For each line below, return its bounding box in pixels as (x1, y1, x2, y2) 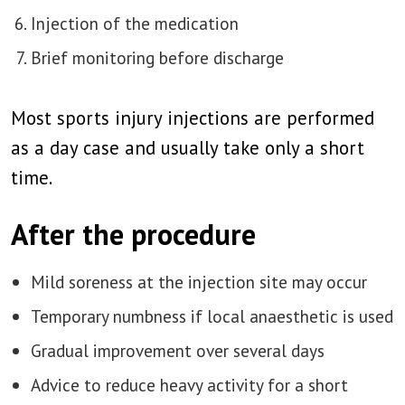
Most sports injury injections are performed (11, 106, 374, 130)
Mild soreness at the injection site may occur (31, 270, 367, 293)
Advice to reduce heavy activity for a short (31, 373, 348, 396)
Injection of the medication (31, 12, 239, 34)
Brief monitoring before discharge (31, 46, 284, 69)
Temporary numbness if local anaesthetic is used (31, 305, 393, 327)
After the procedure (11, 215, 256, 253)
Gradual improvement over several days (31, 339, 325, 362)
